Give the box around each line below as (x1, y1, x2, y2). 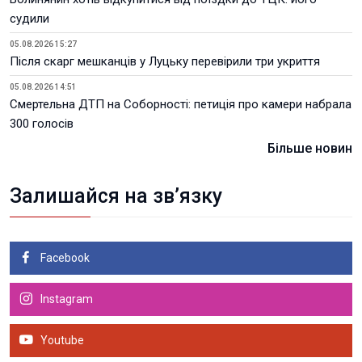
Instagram (38, 293, 93, 305)
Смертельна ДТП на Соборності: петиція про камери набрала (10, 97, 351, 112)
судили (10, 11, 49, 26)
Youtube (38, 334, 84, 347)
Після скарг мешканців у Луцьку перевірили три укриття (10, 54, 320, 69)
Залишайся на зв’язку (10, 184, 222, 208)
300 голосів (10, 116, 74, 131)
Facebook (38, 251, 90, 264)
